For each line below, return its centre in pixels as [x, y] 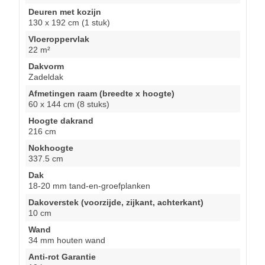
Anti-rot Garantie [62, 256]
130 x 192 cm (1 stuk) [69, 22]
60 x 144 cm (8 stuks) [69, 104]
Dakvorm [46, 66]
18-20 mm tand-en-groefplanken [89, 185]
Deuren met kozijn [65, 12]
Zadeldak [46, 77]
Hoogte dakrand [61, 120]
